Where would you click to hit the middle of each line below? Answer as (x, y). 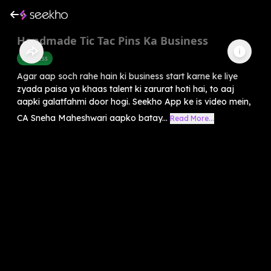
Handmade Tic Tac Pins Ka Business (113, 40)
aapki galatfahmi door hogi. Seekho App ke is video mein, (134, 101)
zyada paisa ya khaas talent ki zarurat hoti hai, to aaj (126, 89)
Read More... (192, 118)
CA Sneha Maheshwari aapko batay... (92, 118)
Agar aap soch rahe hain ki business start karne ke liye (127, 76)
